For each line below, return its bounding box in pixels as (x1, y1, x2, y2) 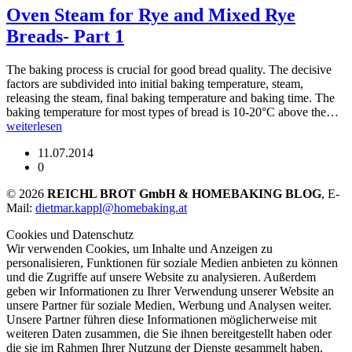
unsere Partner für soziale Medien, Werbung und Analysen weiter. (6, 298, 332, 312)
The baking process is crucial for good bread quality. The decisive (6, 62, 332, 76)
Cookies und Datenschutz (6, 227, 134, 241)
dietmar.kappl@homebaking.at (35, 200, 187, 214)
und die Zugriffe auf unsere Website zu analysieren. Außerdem (6, 269, 316, 284)
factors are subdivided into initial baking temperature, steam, (6, 76, 303, 90)
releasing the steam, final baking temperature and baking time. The (6, 90, 335, 104)
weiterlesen (6, 119, 62, 133)
